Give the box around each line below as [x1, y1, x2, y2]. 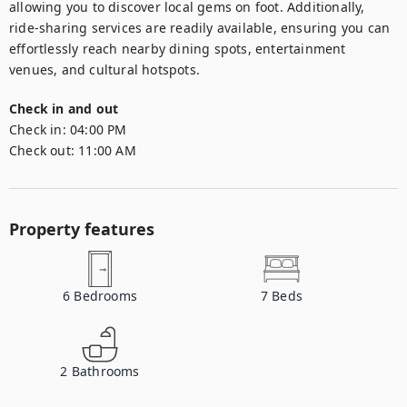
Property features [9, 218, 154, 240]
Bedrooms [74, 287, 137, 304]
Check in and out [9, 100, 119, 117]
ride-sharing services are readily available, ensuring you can [9, 19, 391, 36]
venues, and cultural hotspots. [9, 61, 200, 78]
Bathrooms [71, 362, 140, 380]
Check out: [9, 142, 74, 159]
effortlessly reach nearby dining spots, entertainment [9, 40, 346, 57]
